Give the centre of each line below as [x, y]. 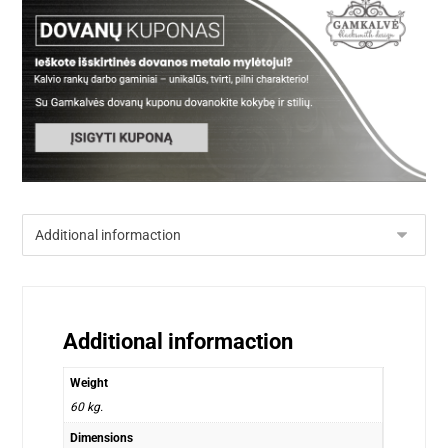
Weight [89, 382]
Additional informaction [178, 341]
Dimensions [102, 437]
